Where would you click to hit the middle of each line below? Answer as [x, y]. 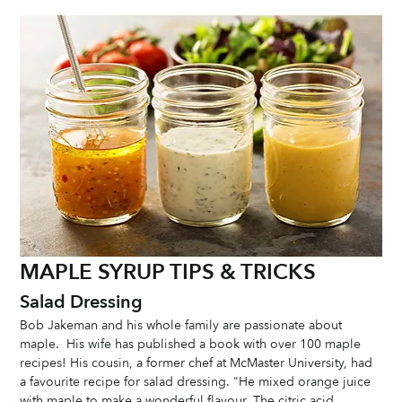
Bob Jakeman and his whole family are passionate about [183, 325]
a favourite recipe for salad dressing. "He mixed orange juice [197, 381]
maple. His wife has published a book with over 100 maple [192, 344]
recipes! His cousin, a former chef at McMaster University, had [198, 363]
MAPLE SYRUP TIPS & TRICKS [168, 272]
